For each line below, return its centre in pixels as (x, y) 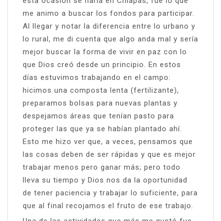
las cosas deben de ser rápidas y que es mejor (109, 154)
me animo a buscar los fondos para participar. (109, 13)
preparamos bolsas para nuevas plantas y (100, 103)
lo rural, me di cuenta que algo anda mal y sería (110, 39)
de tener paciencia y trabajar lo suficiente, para (110, 193)
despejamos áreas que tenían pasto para (98, 116)
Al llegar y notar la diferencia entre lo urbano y (109, 26)
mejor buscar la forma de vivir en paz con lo (105, 52)
